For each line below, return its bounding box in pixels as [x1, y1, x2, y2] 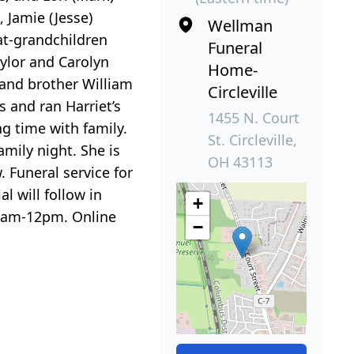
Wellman [208, 15, 273, 37]
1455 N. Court [208, 108, 299, 128]
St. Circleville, [208, 130, 297, 150]
